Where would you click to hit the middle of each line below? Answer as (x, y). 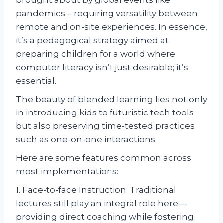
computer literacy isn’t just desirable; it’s (102, 67)
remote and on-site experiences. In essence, (111, 27)
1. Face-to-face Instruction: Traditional (96, 189)
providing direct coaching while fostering (105, 216)
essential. (36, 80)
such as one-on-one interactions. (86, 139)
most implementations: (67, 171)
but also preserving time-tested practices (105, 126)
